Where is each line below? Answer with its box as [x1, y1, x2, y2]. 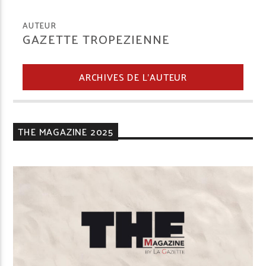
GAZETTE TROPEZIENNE [23, 27, 170, 50]
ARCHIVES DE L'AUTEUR [79, 68, 187, 85]
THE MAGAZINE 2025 [18, 123, 114, 141]
